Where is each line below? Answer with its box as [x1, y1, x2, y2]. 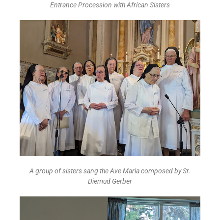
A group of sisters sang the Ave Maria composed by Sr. [29, 167, 191, 175]
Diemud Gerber [88, 177, 132, 186]
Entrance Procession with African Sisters [50, 1, 170, 9]
